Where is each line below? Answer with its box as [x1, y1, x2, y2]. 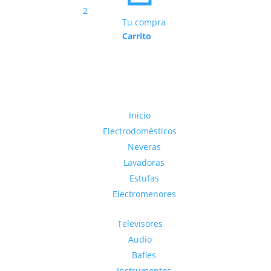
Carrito [122, 30, 151, 42]
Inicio [129, 109, 151, 122]
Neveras [127, 141, 161, 153]
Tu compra [122, 16, 166, 28]
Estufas [129, 172, 159, 184]
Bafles [132, 249, 156, 261]
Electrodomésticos [103, 125, 177, 137]
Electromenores [112, 188, 176, 200]
